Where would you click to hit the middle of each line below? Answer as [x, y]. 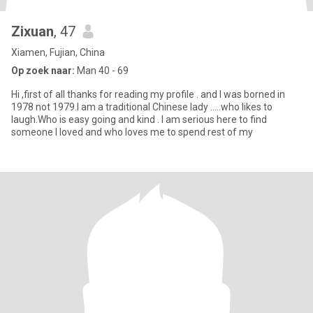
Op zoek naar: [43, 71]
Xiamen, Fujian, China [58, 52]
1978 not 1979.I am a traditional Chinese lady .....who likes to [142, 107]
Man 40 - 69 [102, 71]
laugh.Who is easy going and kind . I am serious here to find [65, 119]
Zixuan [32, 31]
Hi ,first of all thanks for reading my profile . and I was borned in [106, 94]
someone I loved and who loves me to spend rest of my [132, 132]
